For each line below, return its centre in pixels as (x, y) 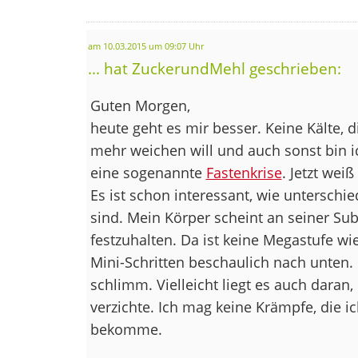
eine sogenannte (148, 172)
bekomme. (126, 329)
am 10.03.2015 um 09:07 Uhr (145, 46)
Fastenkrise (244, 172)
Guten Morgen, (140, 105)
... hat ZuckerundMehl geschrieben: (214, 68)
